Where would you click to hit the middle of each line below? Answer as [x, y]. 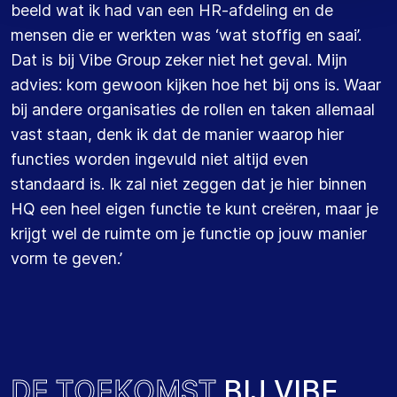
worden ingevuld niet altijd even [191, 159]
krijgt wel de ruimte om [97, 233]
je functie [217, 233]
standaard [50, 183]
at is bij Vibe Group [93, 59]
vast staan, [54, 134]
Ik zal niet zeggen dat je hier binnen [238, 183]
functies [43, 159]
